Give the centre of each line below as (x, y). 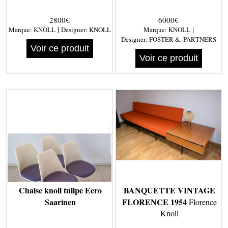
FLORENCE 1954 (154, 202)
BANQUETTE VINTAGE (169, 190)
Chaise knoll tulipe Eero (61, 190)
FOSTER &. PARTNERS (182, 39)
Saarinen (61, 202)
